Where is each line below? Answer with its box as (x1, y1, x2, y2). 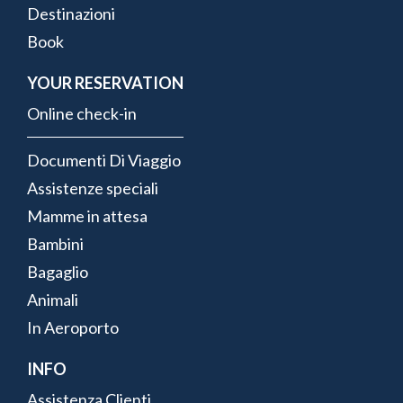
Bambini (27, 233, 84, 254)
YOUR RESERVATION (27, 72, 184, 93)
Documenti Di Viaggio (27, 149, 181, 170)
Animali (27, 289, 78, 309)
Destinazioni (27, 3, 115, 23)
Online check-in (27, 103, 137, 123)
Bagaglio (27, 261, 88, 282)
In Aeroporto (27, 317, 119, 337)
